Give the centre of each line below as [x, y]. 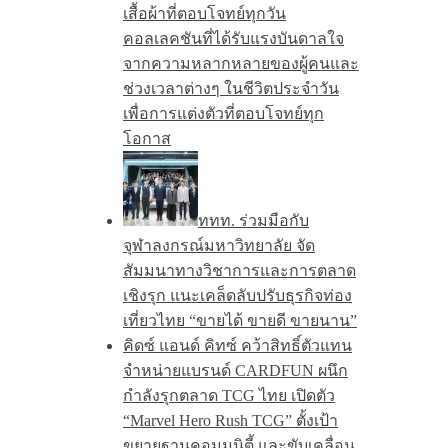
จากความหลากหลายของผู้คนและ [241, 63]
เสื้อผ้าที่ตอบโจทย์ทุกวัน [204, 13]
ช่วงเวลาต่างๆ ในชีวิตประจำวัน [231, 88]
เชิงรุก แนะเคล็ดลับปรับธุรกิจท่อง [237, 295]
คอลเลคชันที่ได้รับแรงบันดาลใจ [233, 38]
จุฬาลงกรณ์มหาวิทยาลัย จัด [219, 245]
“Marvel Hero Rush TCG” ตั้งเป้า [230, 420]
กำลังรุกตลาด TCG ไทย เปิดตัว [229, 395]
